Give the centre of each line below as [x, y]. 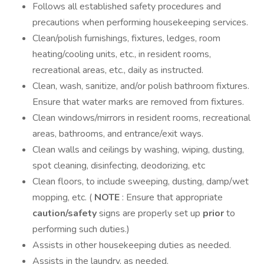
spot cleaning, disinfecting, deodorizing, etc [119, 166]
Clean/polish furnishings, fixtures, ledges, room [126, 38]
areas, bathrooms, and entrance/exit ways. [118, 134]
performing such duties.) [81, 229]
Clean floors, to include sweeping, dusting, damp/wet [141, 181]
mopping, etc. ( [62, 197]
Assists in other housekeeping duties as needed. [132, 245]
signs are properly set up [151, 213]
